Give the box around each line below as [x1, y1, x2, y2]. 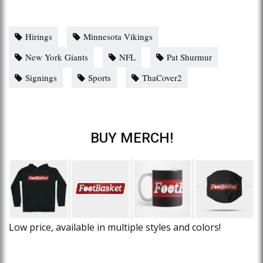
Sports [88, 71, 111, 83]
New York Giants [25, 50, 88, 63]
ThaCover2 [142, 71, 182, 83]
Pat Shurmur [167, 50, 212, 63]
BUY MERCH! [90, 129, 173, 146]
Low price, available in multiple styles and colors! [9, 221, 221, 234]
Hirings [25, 30, 52, 42]
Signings [25, 71, 57, 83]
